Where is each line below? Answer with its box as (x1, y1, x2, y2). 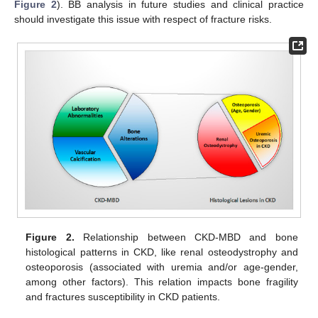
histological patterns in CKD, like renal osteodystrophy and (26, 246, 298, 258)
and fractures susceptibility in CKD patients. (26, 291, 221, 303)
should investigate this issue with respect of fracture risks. (14, 13, 272, 25)
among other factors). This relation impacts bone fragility (26, 276, 298, 288)
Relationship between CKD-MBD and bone (74, 231, 298, 243)
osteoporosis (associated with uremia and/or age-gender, (26, 261, 298, 273)
